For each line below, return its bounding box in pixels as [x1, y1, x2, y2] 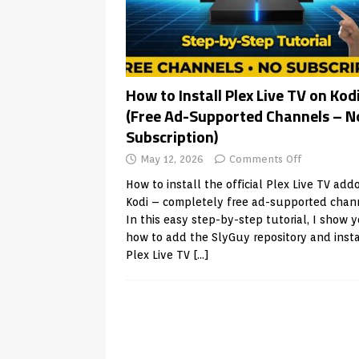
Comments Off [229, 153, 301, 165]
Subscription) [126, 124, 218, 149]
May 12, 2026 [140, 153, 204, 165]
